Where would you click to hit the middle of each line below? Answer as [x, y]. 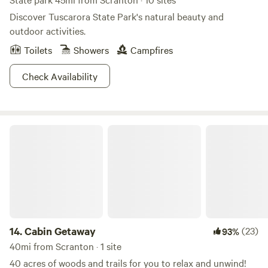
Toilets [38, 50]
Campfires [152, 50]
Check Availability [60, 76]
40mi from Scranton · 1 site [66, 246]
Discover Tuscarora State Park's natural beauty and [117, 16]
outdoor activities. [48, 31]
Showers [91, 50]
